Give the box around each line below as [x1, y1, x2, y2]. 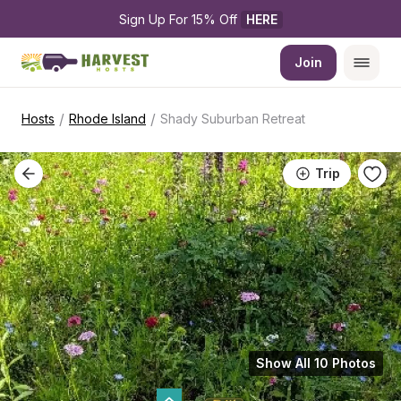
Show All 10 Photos [256, 355, 376, 371]
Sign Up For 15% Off [118, 12, 241, 27]
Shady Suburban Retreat [160, 111, 305, 126]
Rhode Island [69, 111, 146, 126]
